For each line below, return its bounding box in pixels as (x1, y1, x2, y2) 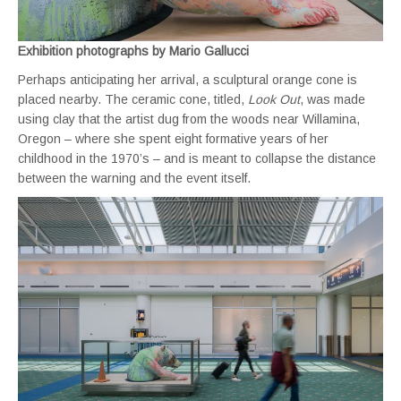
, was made (300, 91, 365, 107)
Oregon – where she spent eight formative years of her (18, 131, 328, 146)
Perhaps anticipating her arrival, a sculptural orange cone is (18, 72, 357, 87)
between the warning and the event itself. (18, 170, 254, 185)
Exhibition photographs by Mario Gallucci (18, 43, 249, 58)
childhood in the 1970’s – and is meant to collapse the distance (18, 150, 376, 166)
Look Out (248, 91, 300, 107)
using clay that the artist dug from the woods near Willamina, (18, 111, 360, 126)
